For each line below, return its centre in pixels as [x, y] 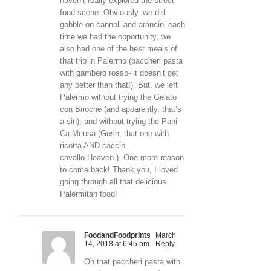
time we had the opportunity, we [115, 37]
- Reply [162, 244]
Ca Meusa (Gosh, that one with [114, 134]
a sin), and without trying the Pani [119, 122]
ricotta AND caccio [93, 146]
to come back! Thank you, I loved [119, 170]
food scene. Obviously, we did [113, 13]
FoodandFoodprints [117, 236]
